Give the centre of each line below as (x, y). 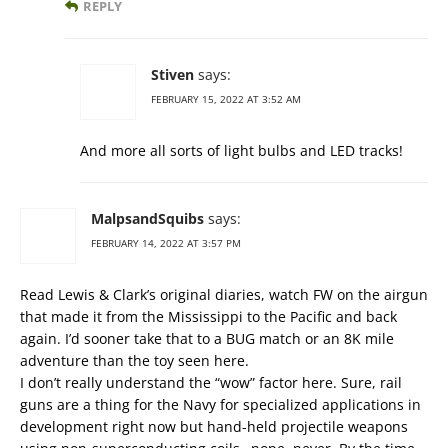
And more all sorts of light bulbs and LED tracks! (241, 151)
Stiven (172, 75)
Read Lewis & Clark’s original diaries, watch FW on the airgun (224, 295)
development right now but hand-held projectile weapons (214, 427)
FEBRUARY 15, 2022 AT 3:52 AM (226, 99)
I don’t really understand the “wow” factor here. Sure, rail (211, 383)
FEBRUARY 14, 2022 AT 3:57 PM (166, 243)
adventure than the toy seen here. (134, 361)
